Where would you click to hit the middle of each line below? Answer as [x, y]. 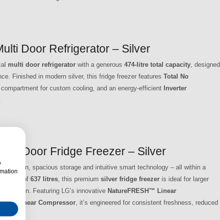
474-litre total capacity [157, 64]
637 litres [44, 179]
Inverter [175, 88]
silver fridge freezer [130, 179]
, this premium [79, 179]
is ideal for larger [184, 179]
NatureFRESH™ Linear [142, 191]
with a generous [100, 64]
